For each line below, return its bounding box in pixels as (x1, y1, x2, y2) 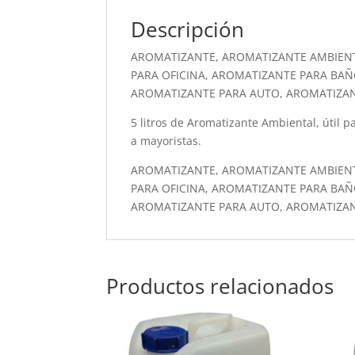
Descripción (131, 15, 245, 44)
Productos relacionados (106, 272, 334, 300)
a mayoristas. (131, 133, 202, 148)
